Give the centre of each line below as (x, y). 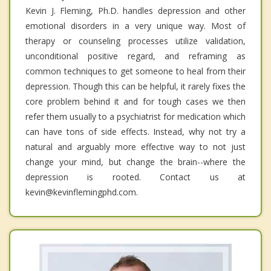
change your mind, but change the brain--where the (135, 162)
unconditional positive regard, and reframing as (135, 56)
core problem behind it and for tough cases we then (135, 102)
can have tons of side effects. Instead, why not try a (135, 132)
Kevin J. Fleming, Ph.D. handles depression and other (135, 11)
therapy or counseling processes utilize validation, (135, 41)
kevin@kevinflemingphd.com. (82, 192)
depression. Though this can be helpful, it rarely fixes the (135, 87)
